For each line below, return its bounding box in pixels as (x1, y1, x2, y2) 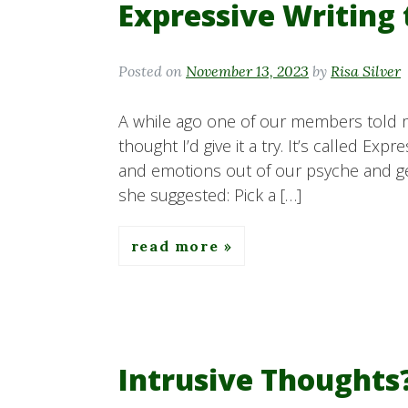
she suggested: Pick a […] (118, 184, 301, 207)
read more (130, 237, 224, 256)
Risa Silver (331, 62, 401, 81)
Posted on (118, 62, 186, 81)
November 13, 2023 (186, 62, 309, 81)
